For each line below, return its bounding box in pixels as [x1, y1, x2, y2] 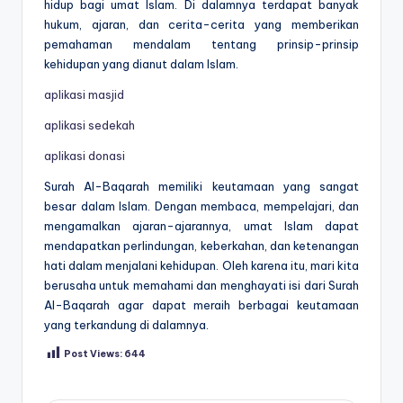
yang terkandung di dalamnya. [44, 317, 209, 332]
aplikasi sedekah [44, 117, 135, 132]
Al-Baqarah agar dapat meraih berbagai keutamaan [44, 297, 359, 312]
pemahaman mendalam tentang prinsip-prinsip [44, 36, 359, 51]
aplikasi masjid [44, 86, 124, 102]
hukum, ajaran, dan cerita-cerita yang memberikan [44, 16, 359, 31]
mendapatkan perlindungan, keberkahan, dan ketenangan [44, 237, 359, 253]
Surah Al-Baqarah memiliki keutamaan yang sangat [44, 178, 359, 193]
